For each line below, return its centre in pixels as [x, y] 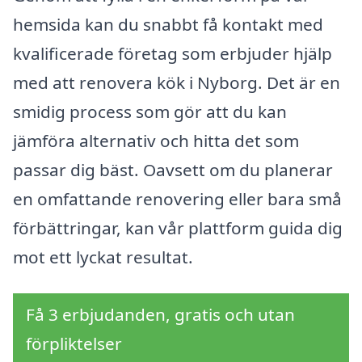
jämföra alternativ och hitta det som [156, 140]
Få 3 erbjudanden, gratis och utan [160, 315]
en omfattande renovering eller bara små [177, 198]
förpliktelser [74, 344]
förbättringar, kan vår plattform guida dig [178, 227]
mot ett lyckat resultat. [103, 257]
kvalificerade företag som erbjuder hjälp [173, 53]
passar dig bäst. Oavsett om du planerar [173, 169]
